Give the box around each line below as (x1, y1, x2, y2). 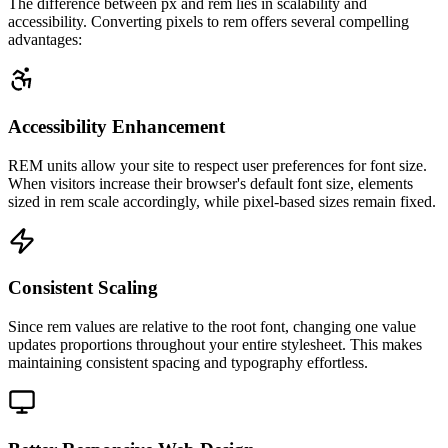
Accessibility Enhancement (8, 115, 225, 137)
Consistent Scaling (8, 277, 158, 299)
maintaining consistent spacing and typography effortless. (8, 354, 368, 372)
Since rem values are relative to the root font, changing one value (8, 318, 416, 336)
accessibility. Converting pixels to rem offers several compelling (8, 13, 409, 31)
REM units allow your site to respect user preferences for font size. (8, 156, 427, 174)
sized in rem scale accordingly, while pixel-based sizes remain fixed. (8, 192, 436, 210)
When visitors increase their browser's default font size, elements (8, 174, 413, 192)
